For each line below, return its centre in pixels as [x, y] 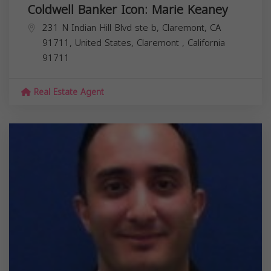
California [206, 43]
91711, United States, [90, 43]
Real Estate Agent [67, 92]
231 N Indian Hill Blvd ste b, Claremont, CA [132, 28]
